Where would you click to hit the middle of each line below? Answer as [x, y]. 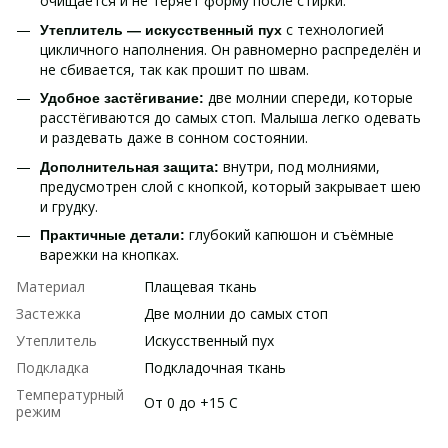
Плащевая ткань [200, 287]
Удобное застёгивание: [124, 98]
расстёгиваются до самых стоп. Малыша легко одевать [230, 118]
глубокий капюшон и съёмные [291, 234]
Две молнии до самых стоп [236, 314]
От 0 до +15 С [191, 403]
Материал [50, 287]
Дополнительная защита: [131, 166]
